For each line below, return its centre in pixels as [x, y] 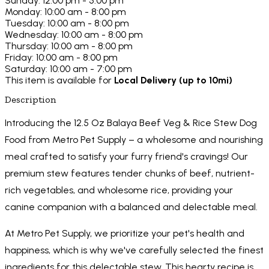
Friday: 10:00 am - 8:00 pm [61, 58]
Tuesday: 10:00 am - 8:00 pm [67, 23]
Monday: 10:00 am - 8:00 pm [65, 12]
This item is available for [59, 80]
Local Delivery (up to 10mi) [173, 80]
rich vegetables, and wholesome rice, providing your [119, 190]
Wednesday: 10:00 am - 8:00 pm [74, 35]
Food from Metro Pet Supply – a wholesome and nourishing [134, 140]
